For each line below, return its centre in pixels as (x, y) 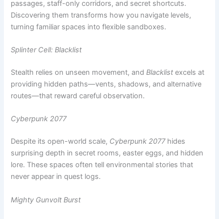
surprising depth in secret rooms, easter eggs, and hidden (107, 119)
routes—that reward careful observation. (78, 61)
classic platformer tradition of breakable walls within (97, 199)
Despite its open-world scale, (60, 107)
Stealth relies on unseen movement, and (79, 38)
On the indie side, (41, 187)
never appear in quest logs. (56, 142)
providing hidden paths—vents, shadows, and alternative (106, 50)
